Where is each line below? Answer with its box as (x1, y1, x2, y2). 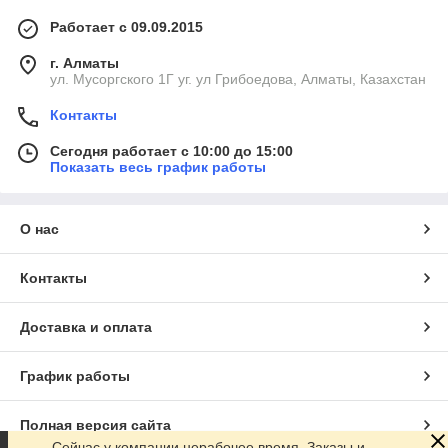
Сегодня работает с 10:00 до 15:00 (50, 143, 293, 160)
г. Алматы (50, 55, 119, 72)
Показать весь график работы (50, 159, 266, 176)
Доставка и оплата (20, 319, 152, 336)
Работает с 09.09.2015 (50, 19, 203, 36)
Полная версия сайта (20, 417, 171, 434)
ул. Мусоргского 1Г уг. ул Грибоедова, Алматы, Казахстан (50, 71, 426, 88)
